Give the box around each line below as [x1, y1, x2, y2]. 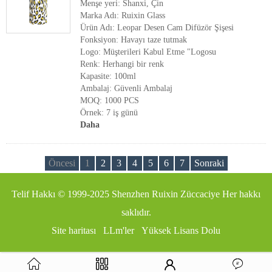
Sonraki [194, 158, 224, 168]
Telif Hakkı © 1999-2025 [12, 189, 112, 199]
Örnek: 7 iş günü [80, 108, 138, 117]
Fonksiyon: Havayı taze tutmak [80, 35, 187, 44]
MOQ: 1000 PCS [80, 96, 139, 105]
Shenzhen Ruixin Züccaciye [112, 189, 220, 199]
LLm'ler [103, 225, 134, 236]
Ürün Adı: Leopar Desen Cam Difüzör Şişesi [80, 23, 234, 32]
